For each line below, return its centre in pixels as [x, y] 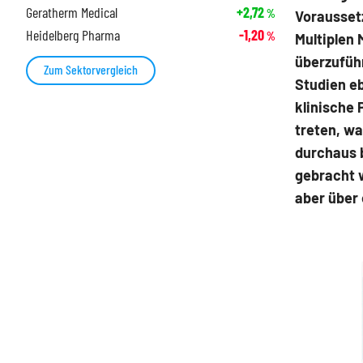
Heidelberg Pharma [73, 35]
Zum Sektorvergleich [91, 70]
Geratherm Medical [72, 13]
